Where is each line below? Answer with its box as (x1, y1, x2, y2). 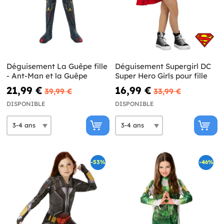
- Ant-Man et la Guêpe (6, 70, 87, 80)
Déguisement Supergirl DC (114, 61, 211, 71)
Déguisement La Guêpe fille (6, 61, 107, 71)
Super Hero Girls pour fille (114, 70, 207, 80)
